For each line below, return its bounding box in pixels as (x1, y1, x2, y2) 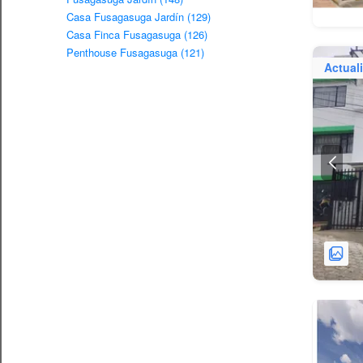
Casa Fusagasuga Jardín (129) (66, 8, 211, 24)
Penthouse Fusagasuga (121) (66, 44, 204, 60)
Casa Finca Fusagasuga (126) (66, 26, 207, 42)
